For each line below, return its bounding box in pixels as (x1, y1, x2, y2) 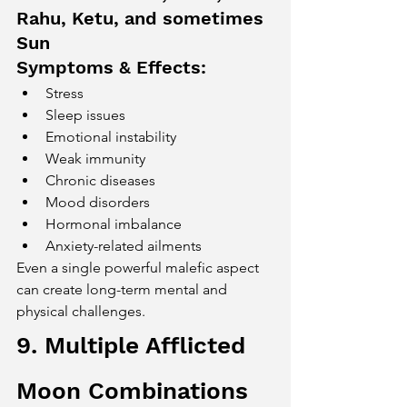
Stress (45, 84, 84, 102)
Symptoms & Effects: (16, 56, 206, 78)
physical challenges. (16, 303, 145, 320)
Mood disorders (45, 194, 150, 211)
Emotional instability (45, 128, 176, 145)
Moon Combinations (16, 377, 255, 404)
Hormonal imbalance (45, 215, 182, 233)
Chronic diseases (45, 172, 155, 189)
